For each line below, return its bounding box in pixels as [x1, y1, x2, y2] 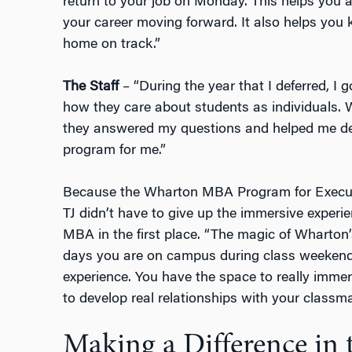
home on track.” [62, 38, 160, 53]
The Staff [62, 80, 119, 95]
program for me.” [62, 144, 166, 159]
